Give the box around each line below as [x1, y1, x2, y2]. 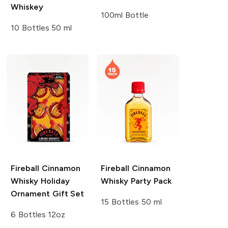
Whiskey [10, 2, 43, 12]
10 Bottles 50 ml [10, 22, 72, 33]
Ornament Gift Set [10, 188, 84, 198]
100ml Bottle [101, 10, 149, 20]
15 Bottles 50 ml [101, 196, 162, 207]
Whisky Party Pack [101, 176, 172, 186]
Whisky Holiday [10, 176, 70, 186]
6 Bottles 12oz [10, 209, 66, 219]
